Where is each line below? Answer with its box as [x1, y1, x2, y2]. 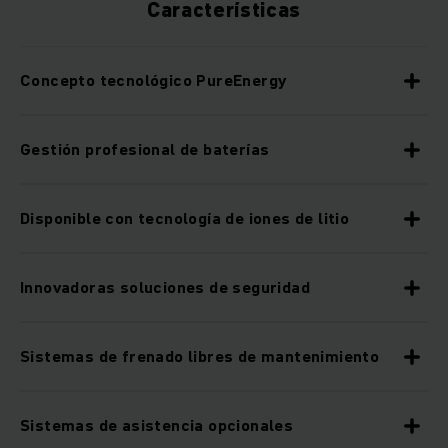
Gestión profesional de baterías [20, 138, 270, 161]
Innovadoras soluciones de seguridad [20, 276, 310, 299]
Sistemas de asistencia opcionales [20, 414, 294, 437]
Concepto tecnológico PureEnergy [20, 69, 287, 92]
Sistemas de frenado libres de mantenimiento [20, 345, 380, 368]
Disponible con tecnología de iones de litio [20, 207, 350, 230]
